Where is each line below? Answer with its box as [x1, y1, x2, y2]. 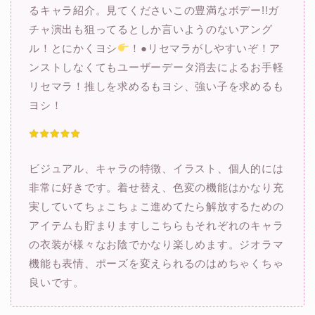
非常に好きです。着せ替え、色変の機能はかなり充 [29, 181, 284, 194]
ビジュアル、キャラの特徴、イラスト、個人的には [29, 162, 284, 175]
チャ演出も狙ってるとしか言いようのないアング [29, 22, 273, 35]
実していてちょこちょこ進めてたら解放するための [29, 200, 284, 213]
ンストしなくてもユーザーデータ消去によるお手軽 [29, 60, 284, 73]
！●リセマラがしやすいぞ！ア [129, 41, 281, 54]
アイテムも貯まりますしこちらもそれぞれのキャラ [29, 219, 284, 232]
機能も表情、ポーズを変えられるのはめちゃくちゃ [29, 257, 284, 270]
